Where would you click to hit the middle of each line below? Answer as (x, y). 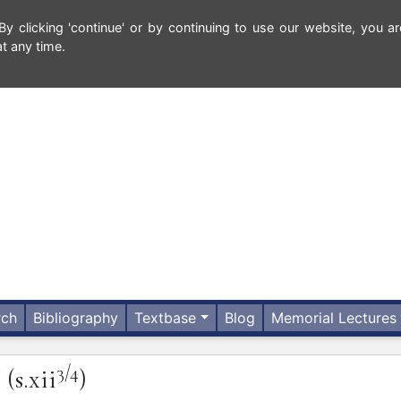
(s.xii (32, 380)
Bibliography (76, 318)
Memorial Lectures (334, 318)
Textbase (166, 318)
